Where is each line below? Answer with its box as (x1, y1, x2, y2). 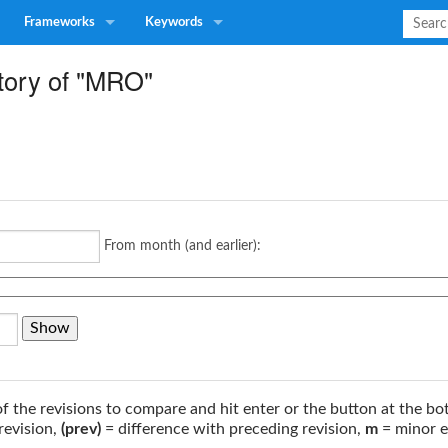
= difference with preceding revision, (101, 421, 365, 437)
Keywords (145, 16, 203, 29)
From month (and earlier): (104, 239, 261, 253)
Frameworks (24, 16, 95, 29)
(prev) (61, 421, 101, 437)
